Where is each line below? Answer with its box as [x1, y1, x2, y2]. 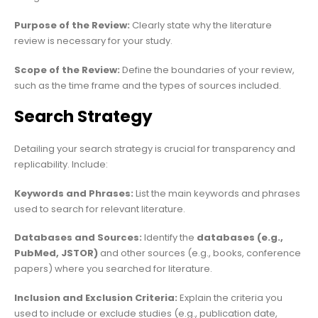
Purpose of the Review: [14, 18, 130, 33]
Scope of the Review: [14, 62, 120, 77]
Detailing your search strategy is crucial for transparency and [14, 142, 295, 156]
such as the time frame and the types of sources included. [14, 78, 281, 92]
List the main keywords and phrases [133, 186, 300, 200]
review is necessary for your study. [14, 34, 172, 48]
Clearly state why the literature [130, 18, 272, 33]
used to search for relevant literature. [14, 202, 185, 216]
